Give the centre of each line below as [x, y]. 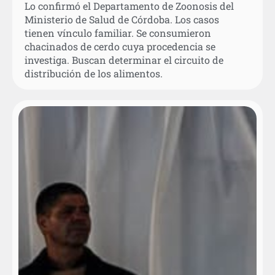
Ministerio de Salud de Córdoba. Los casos [122, 19]
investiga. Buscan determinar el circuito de [124, 60]
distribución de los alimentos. [94, 73]
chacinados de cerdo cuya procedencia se [120, 46]
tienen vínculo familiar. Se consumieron [118, 33]
